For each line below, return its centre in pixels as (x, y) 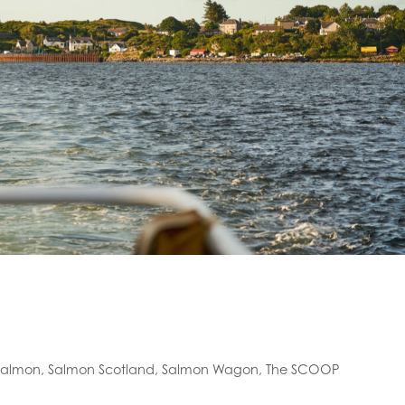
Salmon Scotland (101, 369)
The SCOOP (302, 369)
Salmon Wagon (210, 369)
